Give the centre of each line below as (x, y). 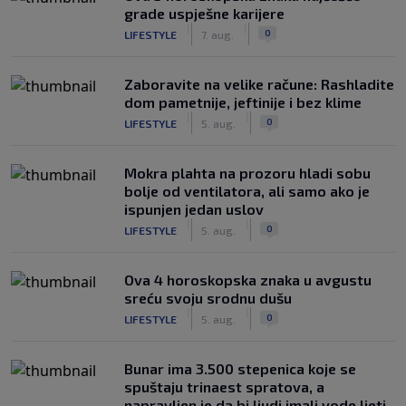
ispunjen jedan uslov (194, 209)
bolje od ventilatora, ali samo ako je (247, 191)
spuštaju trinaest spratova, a (224, 387)
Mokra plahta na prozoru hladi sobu (247, 173)
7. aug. (217, 34)
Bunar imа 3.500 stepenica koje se (240, 368)
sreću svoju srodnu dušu (208, 298)
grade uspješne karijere (204, 13)
